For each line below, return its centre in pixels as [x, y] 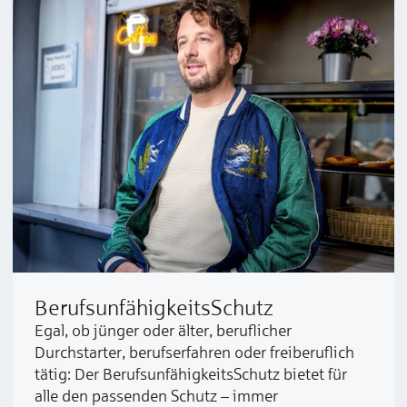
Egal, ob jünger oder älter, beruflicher [163, 330]
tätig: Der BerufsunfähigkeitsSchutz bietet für [191, 374]
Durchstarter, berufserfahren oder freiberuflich [194, 352]
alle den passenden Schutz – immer [156, 396]
